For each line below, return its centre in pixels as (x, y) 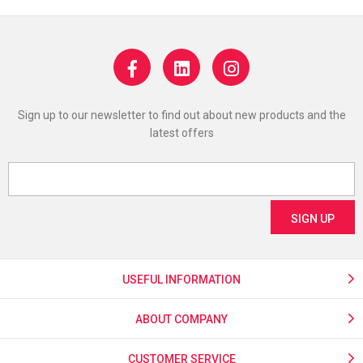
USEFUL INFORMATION (181, 280)
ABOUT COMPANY (181, 319)
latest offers (181, 133)
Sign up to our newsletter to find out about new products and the (181, 115)
